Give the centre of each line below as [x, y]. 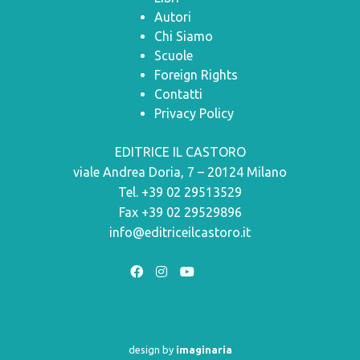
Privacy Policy [194, 113]
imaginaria [204, 350]
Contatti [178, 94]
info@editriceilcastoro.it [180, 232]
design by [152, 350]
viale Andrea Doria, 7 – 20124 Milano [180, 172]
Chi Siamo [184, 36]
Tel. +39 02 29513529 [180, 192]
